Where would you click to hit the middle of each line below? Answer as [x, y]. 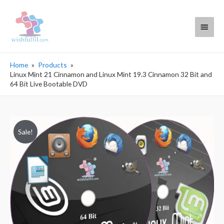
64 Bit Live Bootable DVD [49, 84]
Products [53, 65]
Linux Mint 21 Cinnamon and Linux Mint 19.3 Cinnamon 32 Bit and [111, 74]
